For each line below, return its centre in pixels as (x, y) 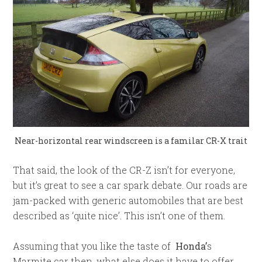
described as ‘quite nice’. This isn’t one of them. (119, 215)
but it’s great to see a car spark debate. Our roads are (130, 185)
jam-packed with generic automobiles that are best (128, 200)
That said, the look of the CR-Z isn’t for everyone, (124, 170)
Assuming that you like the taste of (94, 246)
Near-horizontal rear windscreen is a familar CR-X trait (131, 140)
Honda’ (192, 246)
